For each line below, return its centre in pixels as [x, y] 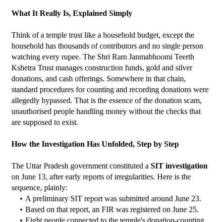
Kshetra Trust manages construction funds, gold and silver [102, 67]
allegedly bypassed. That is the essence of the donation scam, [107, 100]
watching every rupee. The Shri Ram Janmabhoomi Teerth [103, 56]
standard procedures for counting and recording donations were [110, 89]
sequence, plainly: [39, 187]
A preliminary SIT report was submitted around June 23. [113, 198]
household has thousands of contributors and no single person [107, 46]
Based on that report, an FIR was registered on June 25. [112, 209]
